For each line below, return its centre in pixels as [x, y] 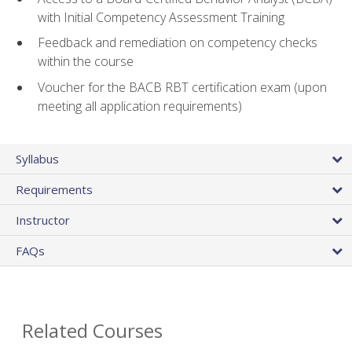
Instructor [43, 220]
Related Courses [92, 331]
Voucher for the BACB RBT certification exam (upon [182, 88]
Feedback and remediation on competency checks [178, 43]
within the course [86, 62]
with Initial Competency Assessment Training [161, 17]
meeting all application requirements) [140, 106]
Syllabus [37, 159]
